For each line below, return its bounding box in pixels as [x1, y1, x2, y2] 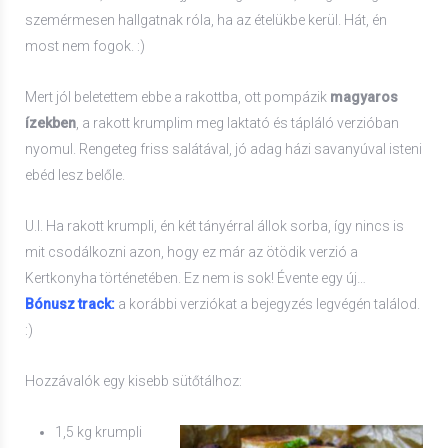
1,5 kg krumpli [55, 424, 142, 441]
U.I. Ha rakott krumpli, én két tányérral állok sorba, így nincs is [25, 218, 404, 235]
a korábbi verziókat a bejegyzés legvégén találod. [118, 296, 420, 313]
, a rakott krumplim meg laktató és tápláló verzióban [76, 115, 399, 132]
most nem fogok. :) [25, 38, 145, 55]
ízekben [25, 115, 76, 132]
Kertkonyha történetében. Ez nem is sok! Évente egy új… [25, 270, 366, 287]
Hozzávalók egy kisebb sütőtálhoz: [25, 373, 242, 390]
